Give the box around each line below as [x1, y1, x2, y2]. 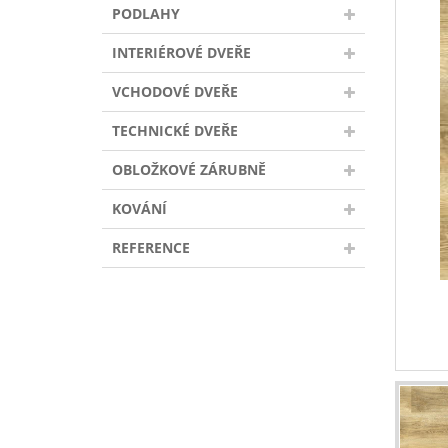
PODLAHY [112, 3, 180, 23]
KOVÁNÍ [112, 198, 167, 218]
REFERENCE [112, 237, 190, 257]
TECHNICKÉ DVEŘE [112, 120, 238, 140]
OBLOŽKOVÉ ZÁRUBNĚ [112, 159, 266, 179]
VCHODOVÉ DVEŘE [112, 81, 238, 101]
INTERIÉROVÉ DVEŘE [112, 42, 251, 62]
